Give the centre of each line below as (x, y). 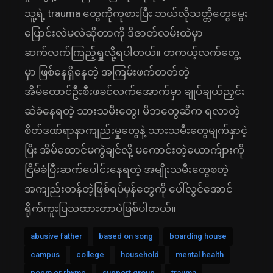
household (140, 255)
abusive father (56, 236)
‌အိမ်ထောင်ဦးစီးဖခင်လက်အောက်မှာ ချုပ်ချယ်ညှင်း (135, 92)
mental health (200, 255)
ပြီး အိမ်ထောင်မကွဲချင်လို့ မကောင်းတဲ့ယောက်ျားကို (134, 150)
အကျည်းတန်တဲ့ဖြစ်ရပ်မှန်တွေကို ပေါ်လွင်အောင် (129, 189)
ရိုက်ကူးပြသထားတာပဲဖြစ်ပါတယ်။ (100, 209)
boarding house (198, 236)
